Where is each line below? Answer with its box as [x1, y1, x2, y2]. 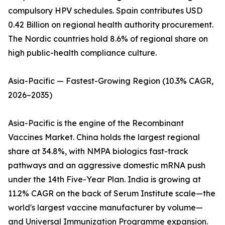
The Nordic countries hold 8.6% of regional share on [8, 34, 208, 44]
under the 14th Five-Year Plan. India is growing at [8, 174, 201, 185]
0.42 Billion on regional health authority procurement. [8, 20, 213, 30]
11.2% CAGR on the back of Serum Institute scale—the [8, 188, 215, 199]
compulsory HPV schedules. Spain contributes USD [8, 6, 202, 16]
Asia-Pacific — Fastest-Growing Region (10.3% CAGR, [8, 76, 213, 86]
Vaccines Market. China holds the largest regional [8, 132, 200, 143]
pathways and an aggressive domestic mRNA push [8, 160, 205, 171]
